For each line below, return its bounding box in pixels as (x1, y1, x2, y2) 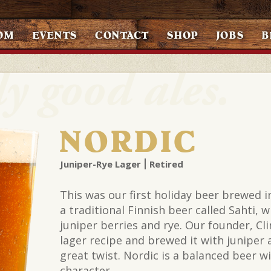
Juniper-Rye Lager (60, 158, 141, 170)
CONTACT (95, 29, 149, 42)
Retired (149, 158, 183, 170)
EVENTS (32, 29, 77, 42)
